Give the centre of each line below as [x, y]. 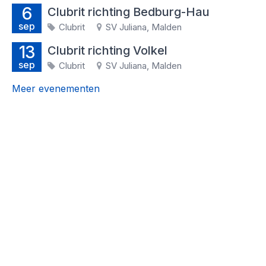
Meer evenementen [56, 88]
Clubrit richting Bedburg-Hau [129, 12]
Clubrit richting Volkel [107, 50]
